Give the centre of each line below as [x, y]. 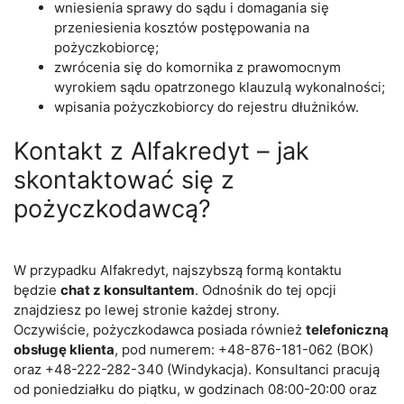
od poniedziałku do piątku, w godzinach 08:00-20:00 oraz [195, 389]
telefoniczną [347, 329]
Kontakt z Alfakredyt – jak [161, 151]
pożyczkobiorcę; [106, 47]
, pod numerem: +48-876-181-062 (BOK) [244, 349]
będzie [37, 289]
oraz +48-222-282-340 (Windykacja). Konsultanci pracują [197, 369]
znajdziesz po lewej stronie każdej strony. [147, 309]
